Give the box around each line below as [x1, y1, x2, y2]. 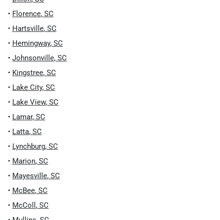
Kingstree [12, 68, 43, 77]
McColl [12, 201, 36, 210]
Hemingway [12, 39, 50, 48]
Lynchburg [12, 142, 45, 151]
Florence [12, 9, 41, 18]
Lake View [12, 98, 46, 107]
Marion [12, 157, 35, 165]
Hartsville [12, 24, 44, 33]
